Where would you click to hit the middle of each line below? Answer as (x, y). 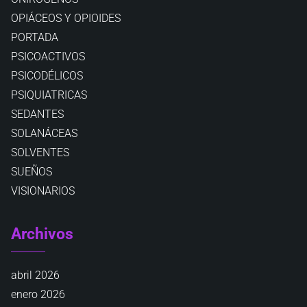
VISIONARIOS (43, 191)
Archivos (42, 234)
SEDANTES (37, 114)
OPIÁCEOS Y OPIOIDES (66, 18)
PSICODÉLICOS (47, 76)
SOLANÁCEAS (44, 133)
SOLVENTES (40, 152)
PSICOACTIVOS (48, 57)
